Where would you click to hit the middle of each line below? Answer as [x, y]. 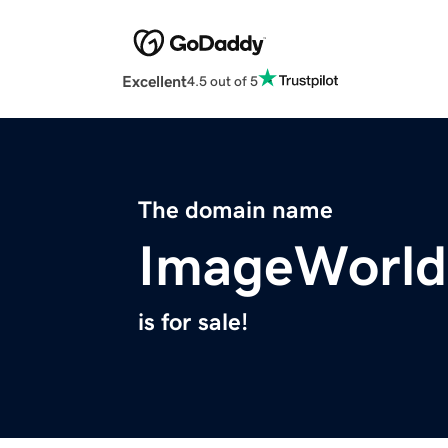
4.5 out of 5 [222, 80]
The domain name [235, 210]
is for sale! [193, 322]
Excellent [154, 81]
